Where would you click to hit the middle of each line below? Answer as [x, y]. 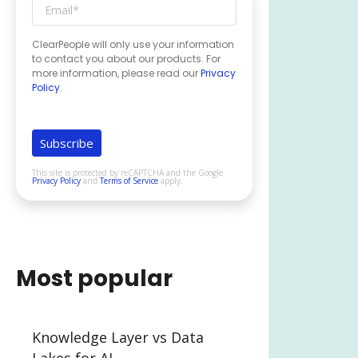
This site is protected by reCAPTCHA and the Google [127, 173]
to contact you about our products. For [126, 59]
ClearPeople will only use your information [133, 45]
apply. [171, 181]
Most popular [94, 279]
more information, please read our [116, 74]
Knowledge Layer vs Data [118, 338]
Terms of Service [129, 181]
